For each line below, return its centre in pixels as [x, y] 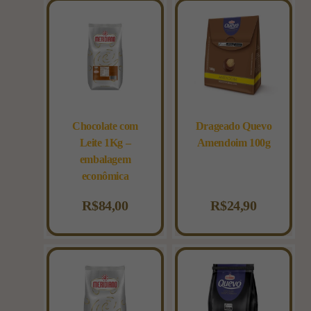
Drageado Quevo [234, 126]
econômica [105, 176]
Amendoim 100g [234, 143]
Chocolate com [105, 126]
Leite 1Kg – [105, 143]
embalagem [105, 160]
